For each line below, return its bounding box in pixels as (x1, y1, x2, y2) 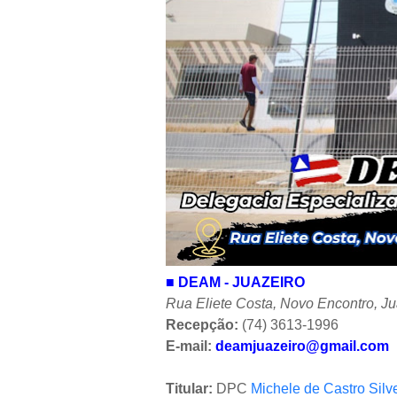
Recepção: (166, 316, 238, 332)
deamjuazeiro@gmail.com (215, 338, 389, 354)
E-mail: (166, 338, 215, 354)
